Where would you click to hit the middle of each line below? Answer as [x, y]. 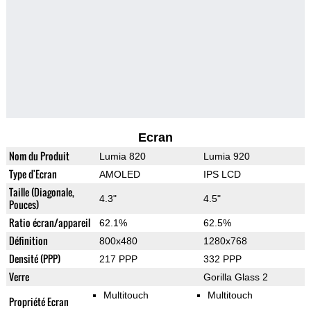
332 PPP [222, 259]
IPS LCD [222, 175]
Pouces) [24, 205]
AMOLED [119, 175]
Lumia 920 [226, 157]
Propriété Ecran [39, 302]
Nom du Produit [39, 156]
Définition [28, 241]
